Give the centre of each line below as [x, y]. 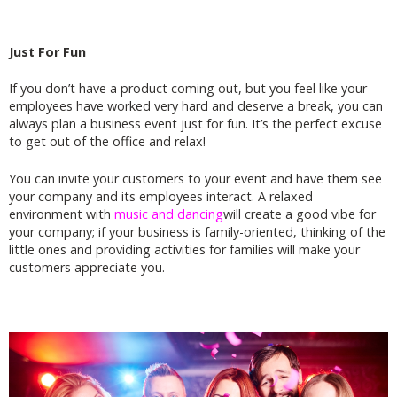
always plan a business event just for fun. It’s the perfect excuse [195, 124]
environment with [62, 214]
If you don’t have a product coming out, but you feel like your [188, 89]
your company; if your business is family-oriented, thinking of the [197, 231]
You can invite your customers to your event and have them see [195, 178]
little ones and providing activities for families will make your [184, 249]
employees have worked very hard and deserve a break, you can [196, 106]
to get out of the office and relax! [107, 142]
